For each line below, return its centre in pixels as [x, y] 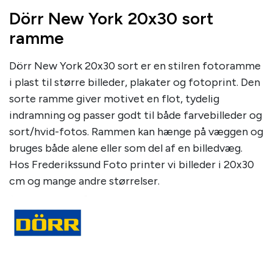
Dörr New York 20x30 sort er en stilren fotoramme [135, 66]
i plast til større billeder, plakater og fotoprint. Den [135, 82]
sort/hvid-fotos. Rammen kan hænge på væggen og [136, 132]
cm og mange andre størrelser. [84, 181]
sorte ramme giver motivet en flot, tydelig [114, 99]
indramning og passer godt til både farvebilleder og [136, 115]
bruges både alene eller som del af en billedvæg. [126, 148]
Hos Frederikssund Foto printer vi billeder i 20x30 [132, 165]
